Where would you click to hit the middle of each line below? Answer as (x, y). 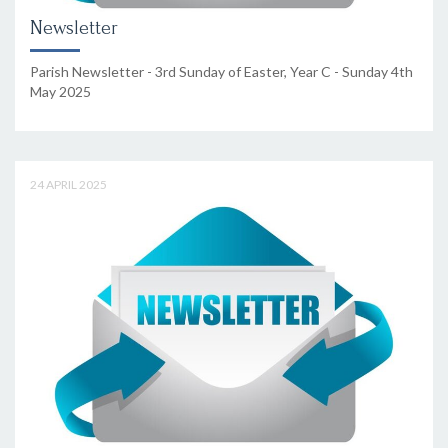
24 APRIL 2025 (68, 184)
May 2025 (60, 91)
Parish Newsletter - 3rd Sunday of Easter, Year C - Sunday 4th (221, 71)
